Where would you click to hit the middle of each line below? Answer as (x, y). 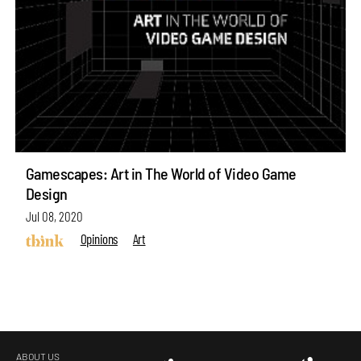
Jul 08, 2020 (54, 216)
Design (46, 193)
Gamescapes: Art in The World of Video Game (161, 173)
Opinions (99, 239)
